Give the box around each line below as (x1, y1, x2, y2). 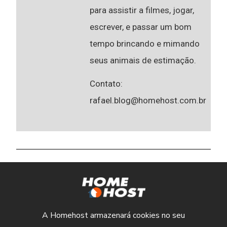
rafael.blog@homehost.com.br (90, 95, 207, 106)
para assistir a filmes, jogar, (90, 5, 195, 15)
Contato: (90, 79, 123, 89)
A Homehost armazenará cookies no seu (42, 209, 185, 221)
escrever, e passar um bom (90, 21, 192, 32)
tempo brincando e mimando (90, 38, 200, 49)
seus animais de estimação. (90, 55, 197, 65)
